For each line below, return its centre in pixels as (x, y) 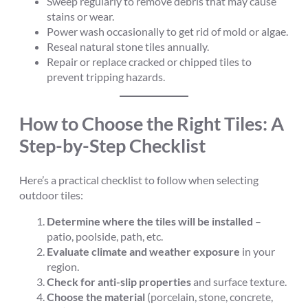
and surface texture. (239, 281)
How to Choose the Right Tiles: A (152, 123)
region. (63, 266)
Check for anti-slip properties (119, 281)
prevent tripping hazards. (106, 76)
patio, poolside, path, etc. (105, 236)
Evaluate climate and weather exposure (143, 251)
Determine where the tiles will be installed (150, 221)
